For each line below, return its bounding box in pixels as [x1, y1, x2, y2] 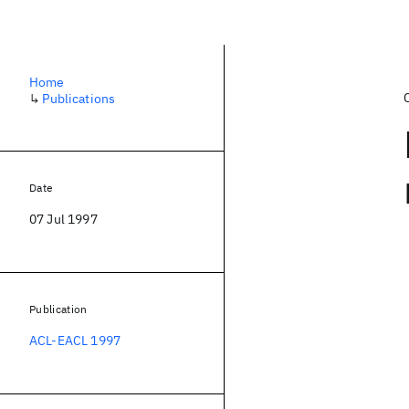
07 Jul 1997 [29, 211, 98, 227]
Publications [42, 90, 116, 107]
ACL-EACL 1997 [29, 332, 121, 349]
